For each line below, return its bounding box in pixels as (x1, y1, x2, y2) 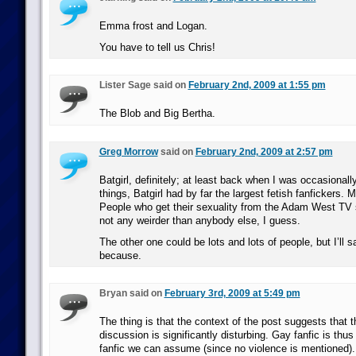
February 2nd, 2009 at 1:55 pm (188, 79, 326, 91)
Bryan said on (99, 288, 164, 299)
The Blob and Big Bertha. (99, 107, 215, 119)
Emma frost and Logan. (99, 20, 207, 32)
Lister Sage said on (99, 79, 188, 91)
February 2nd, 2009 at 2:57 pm (195, 146, 333, 157)
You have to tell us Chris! (99, 41, 215, 53)
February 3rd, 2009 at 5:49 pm (164, 288, 300, 299)
